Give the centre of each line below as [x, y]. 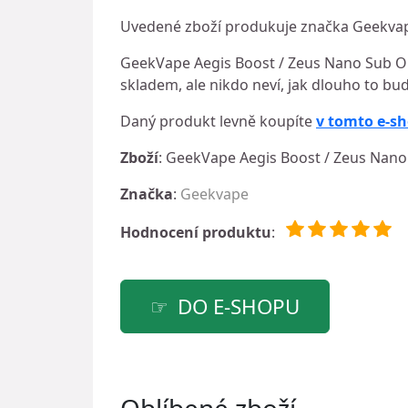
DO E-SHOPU [239, 306]
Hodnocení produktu [196, 232]
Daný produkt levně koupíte [218, 121]
